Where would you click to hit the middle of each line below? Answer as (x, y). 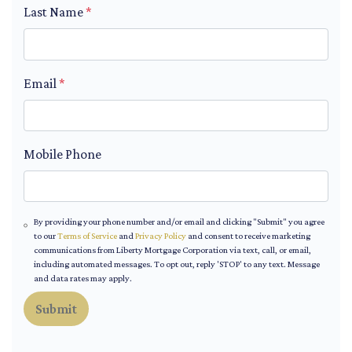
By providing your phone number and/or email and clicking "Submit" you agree (179, 222)
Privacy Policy (160, 236)
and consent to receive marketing (248, 236)
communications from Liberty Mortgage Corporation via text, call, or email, (172, 250)
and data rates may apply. (82, 279)
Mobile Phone (62, 154)
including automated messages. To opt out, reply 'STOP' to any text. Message (176, 264)
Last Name (55, 12)
